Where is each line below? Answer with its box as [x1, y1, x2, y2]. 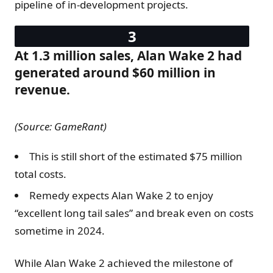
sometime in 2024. [15, 223, 105, 238]
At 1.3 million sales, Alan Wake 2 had [15, 47, 242, 65]
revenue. [15, 81, 70, 99]
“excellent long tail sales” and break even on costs [15, 205, 253, 220]
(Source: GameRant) [15, 119, 107, 134]
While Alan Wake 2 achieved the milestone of [15, 255, 233, 270]
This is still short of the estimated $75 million [29, 149, 243, 164]
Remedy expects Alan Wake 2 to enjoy [29, 188, 213, 202]
